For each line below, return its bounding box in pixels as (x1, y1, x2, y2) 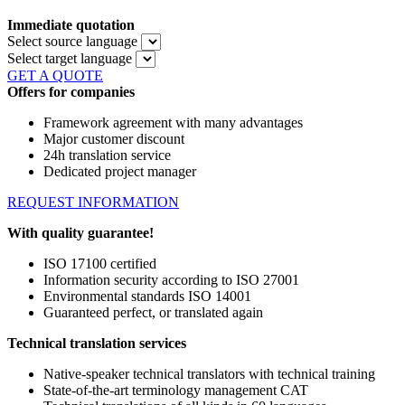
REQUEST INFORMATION (7, 193, 179, 210)
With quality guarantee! (7, 224, 154, 240)
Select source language (7, 33, 137, 49)
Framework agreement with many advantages (43, 114, 303, 130)
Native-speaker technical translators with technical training (43, 365, 375, 381)
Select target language (7, 50, 132, 66)
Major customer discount (43, 130, 184, 146)
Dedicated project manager (43, 163, 196, 179)
